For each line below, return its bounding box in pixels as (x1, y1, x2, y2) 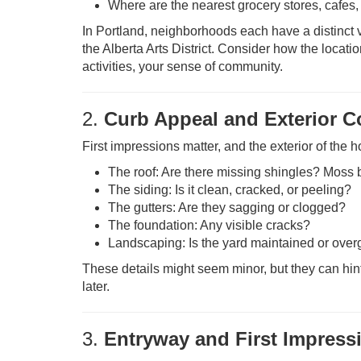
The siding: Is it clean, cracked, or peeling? (108, 183, 351, 197)
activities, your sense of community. (82, 60, 283, 73)
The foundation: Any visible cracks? (108, 218, 310, 232)
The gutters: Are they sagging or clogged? (108, 201, 346, 214)
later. (82, 280, 110, 293)
